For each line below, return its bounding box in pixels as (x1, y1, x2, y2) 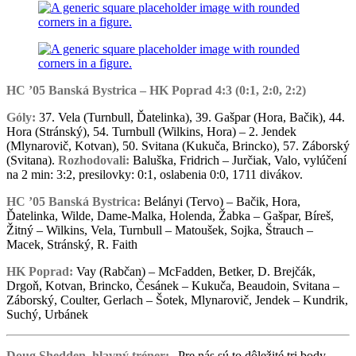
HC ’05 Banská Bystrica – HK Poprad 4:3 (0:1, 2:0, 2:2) (6, 83, 306, 97)
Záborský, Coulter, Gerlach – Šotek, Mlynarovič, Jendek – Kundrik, (6, 292, 348, 307)
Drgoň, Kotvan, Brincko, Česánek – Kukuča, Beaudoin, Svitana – (6, 278, 339, 292)
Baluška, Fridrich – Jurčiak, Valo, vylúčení (130, 153, 346, 167)
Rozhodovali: (58, 153, 130, 167)
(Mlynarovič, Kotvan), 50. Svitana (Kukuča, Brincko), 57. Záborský (6, 138, 350, 153)
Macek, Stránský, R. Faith (6, 237, 137, 251)
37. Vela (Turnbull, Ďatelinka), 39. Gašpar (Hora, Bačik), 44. (39, 110, 345, 124)
